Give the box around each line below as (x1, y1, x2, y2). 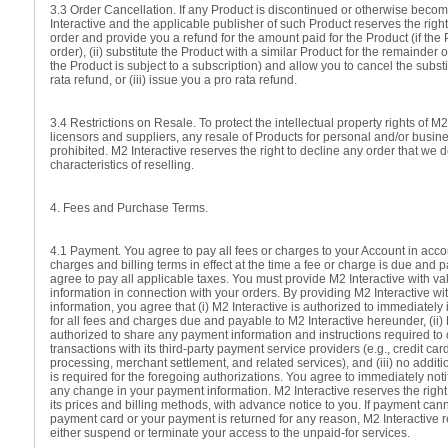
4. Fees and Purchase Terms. (50, 201, 208, 215)
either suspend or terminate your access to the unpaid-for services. (50, 426, 410, 440)
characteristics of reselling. (50, 158, 194, 172)
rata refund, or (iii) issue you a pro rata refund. (50, 73, 297, 87)
